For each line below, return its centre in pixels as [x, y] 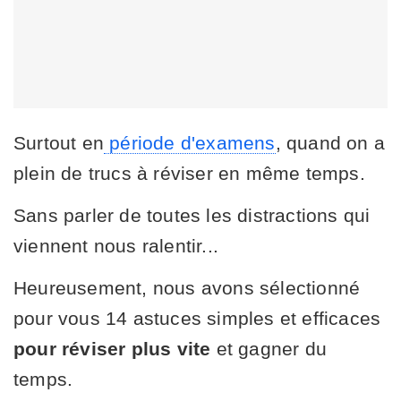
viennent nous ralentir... [116, 245]
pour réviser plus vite [115, 348]
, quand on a [330, 142]
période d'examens [190, 142]
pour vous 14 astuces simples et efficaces [197, 318]
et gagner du [272, 348]
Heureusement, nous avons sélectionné [187, 287]
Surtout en [59, 142]
